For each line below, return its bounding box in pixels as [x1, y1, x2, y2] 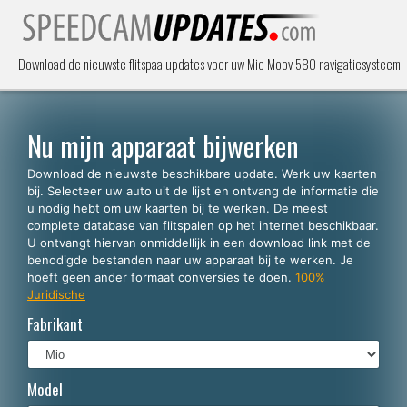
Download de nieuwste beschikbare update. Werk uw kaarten [27, 166, 377, 181]
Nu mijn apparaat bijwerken [27, 125, 299, 166]
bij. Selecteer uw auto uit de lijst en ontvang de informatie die [27, 184, 379, 198]
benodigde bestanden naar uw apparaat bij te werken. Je [27, 253, 353, 267]
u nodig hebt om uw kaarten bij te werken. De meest [27, 201, 328, 215]
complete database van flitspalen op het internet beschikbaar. [27, 218, 379, 233]
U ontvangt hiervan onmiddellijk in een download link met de [27, 235, 371, 250]
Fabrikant [27, 313, 83, 335]
